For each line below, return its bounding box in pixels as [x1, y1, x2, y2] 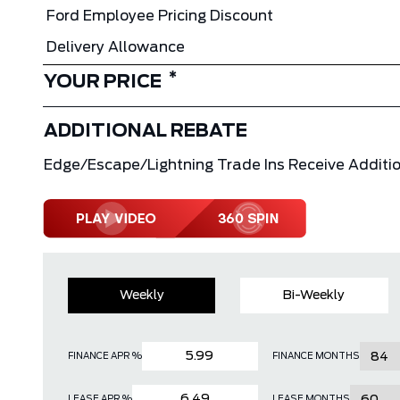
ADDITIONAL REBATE [44, 122, 247, 140]
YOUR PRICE [44, 73, 162, 91]
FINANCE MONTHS [271, 352, 360, 361]
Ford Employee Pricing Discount [46, 9, 273, 23]
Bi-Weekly [282, 289, 346, 302]
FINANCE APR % [68, 352, 142, 361]
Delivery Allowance [46, 40, 185, 54]
